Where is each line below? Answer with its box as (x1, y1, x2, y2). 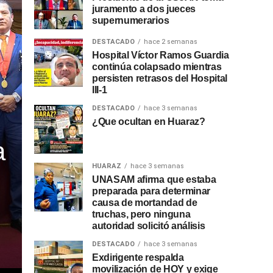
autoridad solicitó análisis (92, 221, 205, 232)
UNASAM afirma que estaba (92, 174, 216, 185)
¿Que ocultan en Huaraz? (92, 116, 205, 127)
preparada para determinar (92, 186, 210, 197)
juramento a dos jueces (92, 4, 196, 15)
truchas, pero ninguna (92, 209, 191, 220)
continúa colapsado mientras (92, 62, 222, 73)
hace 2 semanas (144, 38, 197, 46)
